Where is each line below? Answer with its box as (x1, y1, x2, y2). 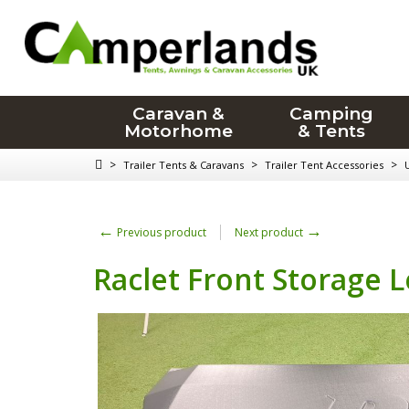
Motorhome (123, 121, 233, 142)
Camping (289, 103, 374, 124)
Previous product (114, 225, 206, 240)
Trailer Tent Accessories (265, 158, 383, 172)
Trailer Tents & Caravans (123, 158, 244, 172)
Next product (235, 225, 306, 240)
